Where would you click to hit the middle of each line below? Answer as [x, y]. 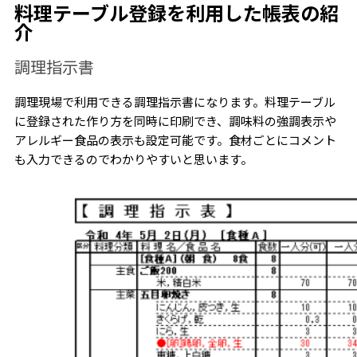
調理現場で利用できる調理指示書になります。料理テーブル [175, 102]
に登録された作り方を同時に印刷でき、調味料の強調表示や [175, 121]
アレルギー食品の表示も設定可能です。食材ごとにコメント [175, 140]
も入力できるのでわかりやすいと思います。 [133, 159]
